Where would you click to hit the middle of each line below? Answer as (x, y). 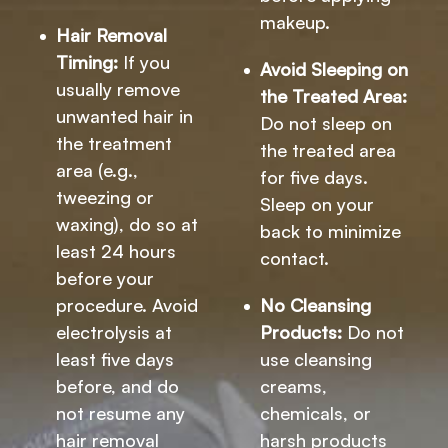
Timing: (87, 61)
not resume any (120, 412)
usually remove (118, 88)
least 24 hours (116, 250)
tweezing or (105, 196)
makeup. (295, 22)
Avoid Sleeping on (334, 69)
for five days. (314, 177)
